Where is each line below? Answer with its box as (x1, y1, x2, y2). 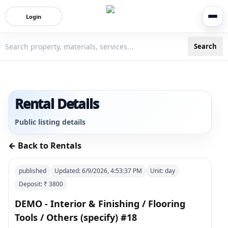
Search (194, 41, 217, 51)
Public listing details (15, 117, 85, 127)
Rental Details (15, 95, 99, 113)
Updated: (54, 166, 82, 175)
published (19, 166, 46, 175)
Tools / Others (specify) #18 (15, 211, 137, 223)
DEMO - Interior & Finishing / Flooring (15, 197, 185, 210)
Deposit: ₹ (19, 180, 49, 188)
